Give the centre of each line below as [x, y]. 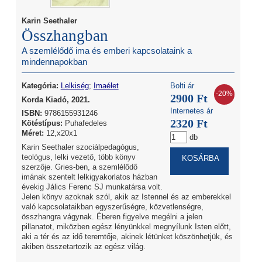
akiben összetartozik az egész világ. [83, 246]
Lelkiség [75, 85]
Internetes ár [192, 111]
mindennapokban [54, 62]
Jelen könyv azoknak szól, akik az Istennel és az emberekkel [126, 196]
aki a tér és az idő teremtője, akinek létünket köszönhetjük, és [127, 236]
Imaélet [106, 85]
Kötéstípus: [42, 123]
